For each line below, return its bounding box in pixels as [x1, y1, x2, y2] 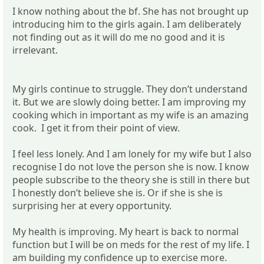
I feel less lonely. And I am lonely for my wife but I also [12, 147, 252, 160]
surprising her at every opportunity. [12, 199, 171, 212]
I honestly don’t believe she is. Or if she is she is [12, 186, 223, 199]
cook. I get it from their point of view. [12, 121, 180, 134]
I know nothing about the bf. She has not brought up [12, 4, 249, 18]
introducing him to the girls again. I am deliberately [12, 17, 241, 31]
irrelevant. [12, 43, 58, 57]
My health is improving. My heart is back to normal [12, 225, 239, 238]
